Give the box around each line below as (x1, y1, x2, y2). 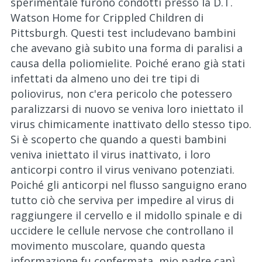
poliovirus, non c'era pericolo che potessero (11, 87, 232, 101)
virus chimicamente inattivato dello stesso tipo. (11, 117, 251, 131)
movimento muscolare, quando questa (11, 239, 205, 253)
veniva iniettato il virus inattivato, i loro (11, 147, 211, 161)
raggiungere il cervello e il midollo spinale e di (11, 208, 242, 222)
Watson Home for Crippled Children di (11, 11, 204, 25)
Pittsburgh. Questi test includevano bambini (11, 26, 236, 40)
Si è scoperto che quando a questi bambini (11, 132, 226, 146)
